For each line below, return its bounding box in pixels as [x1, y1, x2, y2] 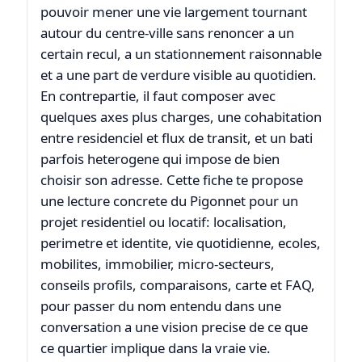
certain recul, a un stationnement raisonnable [40, 44, 322, 64]
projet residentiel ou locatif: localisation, [40, 213, 287, 232]
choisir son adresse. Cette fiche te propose [40, 170, 303, 190]
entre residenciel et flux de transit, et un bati [40, 128, 313, 148]
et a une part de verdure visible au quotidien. [40, 65, 317, 85]
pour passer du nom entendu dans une [40, 297, 281, 316]
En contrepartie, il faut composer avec [40, 86, 276, 106]
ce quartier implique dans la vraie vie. [40, 339, 271, 358]
